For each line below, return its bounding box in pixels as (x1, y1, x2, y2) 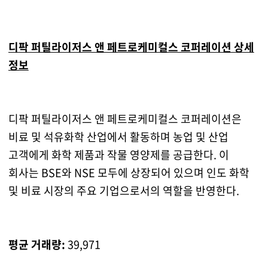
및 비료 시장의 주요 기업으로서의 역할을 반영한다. (8, 182, 239, 199)
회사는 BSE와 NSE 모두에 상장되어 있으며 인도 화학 (8, 165, 249, 181)
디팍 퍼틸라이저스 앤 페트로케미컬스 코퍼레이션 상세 (8, 39, 254, 56)
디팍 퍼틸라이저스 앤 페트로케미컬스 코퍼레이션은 (8, 111, 242, 127)
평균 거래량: (8, 236, 65, 253)
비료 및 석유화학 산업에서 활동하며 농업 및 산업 (8, 129, 229, 145)
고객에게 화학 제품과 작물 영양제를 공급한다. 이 (8, 147, 229, 163)
